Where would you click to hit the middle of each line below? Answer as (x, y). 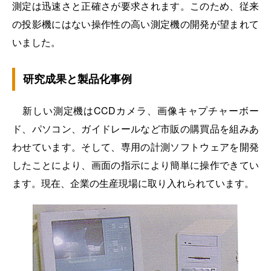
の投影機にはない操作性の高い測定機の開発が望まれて (135, 24)
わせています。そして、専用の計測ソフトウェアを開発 (135, 146)
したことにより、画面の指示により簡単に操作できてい (135, 165)
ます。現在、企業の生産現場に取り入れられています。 (133, 183)
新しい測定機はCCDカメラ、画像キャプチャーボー (135, 110)
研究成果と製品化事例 (77, 79)
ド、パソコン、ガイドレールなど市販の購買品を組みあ (135, 128)
